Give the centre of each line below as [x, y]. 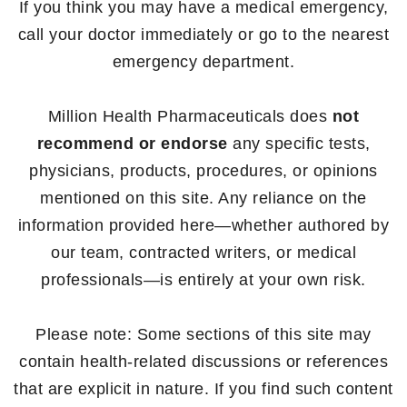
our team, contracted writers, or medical [203, 252]
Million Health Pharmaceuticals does [190, 116]
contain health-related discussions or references [203, 361]
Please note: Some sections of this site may [203, 334]
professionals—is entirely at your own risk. [203, 279]
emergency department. [203, 61]
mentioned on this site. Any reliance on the [203, 198]
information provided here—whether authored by [203, 225]
